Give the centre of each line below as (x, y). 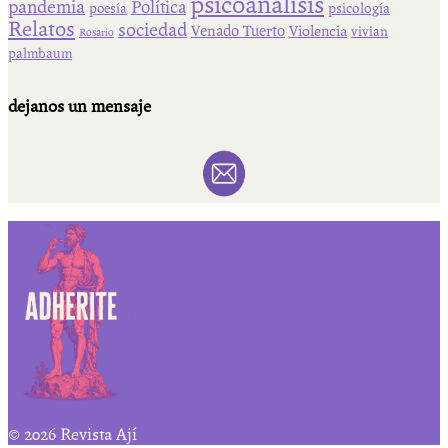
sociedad (152, 30)
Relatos (41, 29)
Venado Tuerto (238, 31)
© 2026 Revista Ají (72, 435)
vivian (369, 32)
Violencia (318, 32)
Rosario (96, 33)
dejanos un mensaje (79, 107)
